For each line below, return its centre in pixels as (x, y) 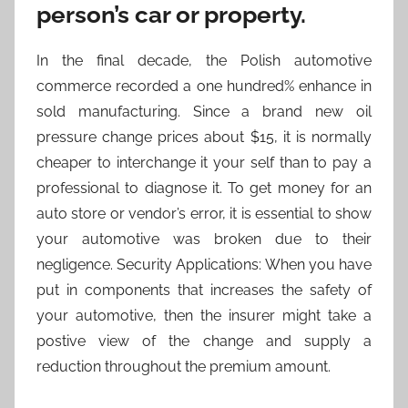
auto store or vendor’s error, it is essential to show (204, 214)
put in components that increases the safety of (204, 291)
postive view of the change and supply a (204, 342)
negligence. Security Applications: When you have (204, 265)
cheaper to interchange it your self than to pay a (204, 163)
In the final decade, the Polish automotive (204, 61)
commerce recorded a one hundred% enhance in (204, 87)
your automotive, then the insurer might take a (204, 316)
